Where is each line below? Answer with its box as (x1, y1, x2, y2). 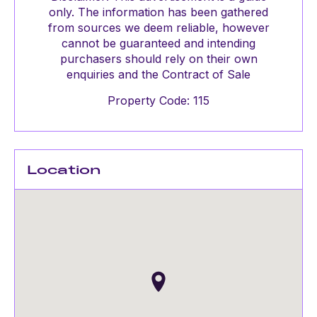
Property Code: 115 (108, 93, 209, 108)
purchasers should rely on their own (59, 52, 258, 66)
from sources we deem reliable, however (47, 21, 270, 35)
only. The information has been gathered (49, 5, 268, 19)
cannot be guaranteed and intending (62, 36, 255, 50)
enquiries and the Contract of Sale (67, 67, 250, 81)
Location (27, 161, 101, 178)
